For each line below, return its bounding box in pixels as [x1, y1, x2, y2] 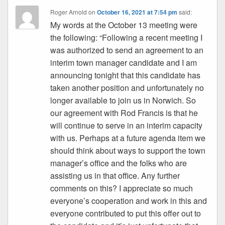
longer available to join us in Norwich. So [50, 94, 196, 106]
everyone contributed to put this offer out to [50, 207, 201, 219]
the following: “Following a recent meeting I [50, 32, 203, 43]
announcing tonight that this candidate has [50, 69, 201, 81]
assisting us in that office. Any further [50, 170, 180, 181]
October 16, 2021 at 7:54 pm [97, 8, 178, 17]
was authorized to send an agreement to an [50, 44, 204, 56]
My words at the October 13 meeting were [50, 19, 198, 31]
